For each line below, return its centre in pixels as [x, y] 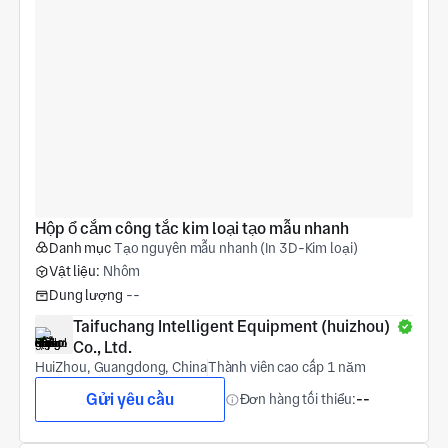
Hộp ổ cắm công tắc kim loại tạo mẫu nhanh [191, 228]
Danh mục [79, 247]
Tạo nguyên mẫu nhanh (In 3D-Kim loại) [235, 247]
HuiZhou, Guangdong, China [120, 366]
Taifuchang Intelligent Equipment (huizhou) [231, 326]
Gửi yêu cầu [129, 399]
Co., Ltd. [102, 347]
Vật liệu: [74, 271]
